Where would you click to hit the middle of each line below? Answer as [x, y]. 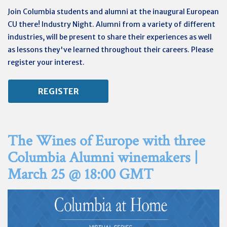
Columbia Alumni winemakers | [103, 158]
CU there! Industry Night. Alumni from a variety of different [111, 24]
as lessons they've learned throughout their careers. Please [110, 50]
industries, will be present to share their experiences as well [110, 37]
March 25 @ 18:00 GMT [81, 175]
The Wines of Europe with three [106, 141]
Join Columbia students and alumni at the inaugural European [113, 12]
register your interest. [47, 62]
